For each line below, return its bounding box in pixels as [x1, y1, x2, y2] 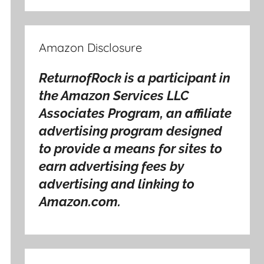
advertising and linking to [39, 176, 195, 192]
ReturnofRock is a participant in [39, 70, 231, 86]
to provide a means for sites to [39, 141, 223, 157]
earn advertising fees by [39, 159, 184, 174]
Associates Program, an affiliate [39, 105, 232, 121]
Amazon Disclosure [39, 40, 143, 55]
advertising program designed [39, 123, 223, 139]
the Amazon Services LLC [39, 88, 189, 104]
